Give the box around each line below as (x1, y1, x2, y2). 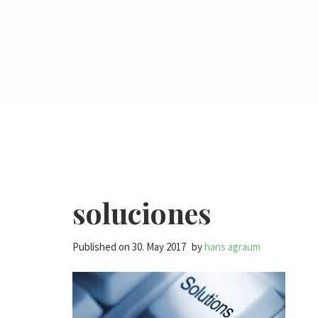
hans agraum (204, 240, 261, 253)
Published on (72, 240, 132, 253)
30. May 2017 (132, 240, 186, 253)
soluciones (72, 194, 212, 231)
